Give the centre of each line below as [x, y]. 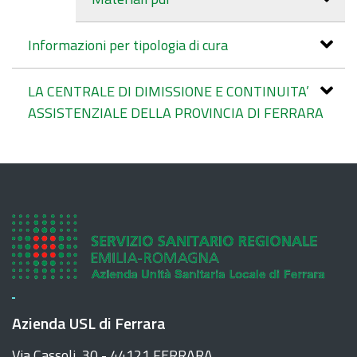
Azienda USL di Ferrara [89, 323]
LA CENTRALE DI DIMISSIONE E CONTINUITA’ [169, 91]
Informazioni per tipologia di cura [128, 45]
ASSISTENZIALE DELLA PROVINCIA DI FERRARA [176, 113]
